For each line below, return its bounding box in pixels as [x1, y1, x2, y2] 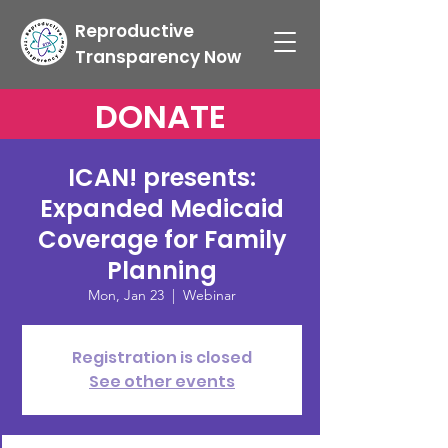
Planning [107, 254, 217, 287]
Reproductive [75, 19, 194, 43]
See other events [89, 370, 235, 393]
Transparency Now [75, 45, 241, 69]
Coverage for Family [37, 223, 287, 256]
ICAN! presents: [68, 161, 256, 194]
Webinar [183, 286, 236, 304]
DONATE [94, 94, 226, 139]
